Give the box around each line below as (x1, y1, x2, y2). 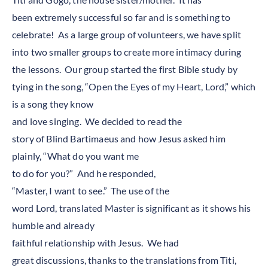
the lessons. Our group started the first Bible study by (12, 63, 237, 75)
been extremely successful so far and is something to (12, 11, 231, 23)
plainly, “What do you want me (12, 150, 139, 162)
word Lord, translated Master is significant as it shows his (12, 202, 251, 214)
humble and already (12, 220, 95, 231)
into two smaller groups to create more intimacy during (12, 46, 242, 57)
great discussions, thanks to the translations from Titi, (12, 254, 236, 266)
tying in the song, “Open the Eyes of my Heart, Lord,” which (12, 81, 256, 92)
